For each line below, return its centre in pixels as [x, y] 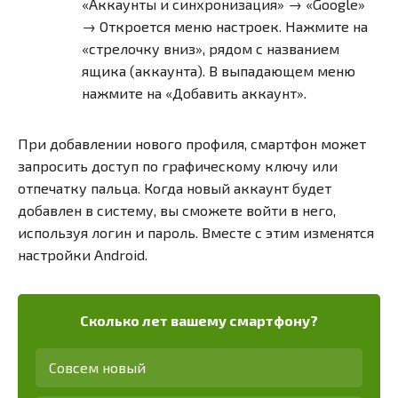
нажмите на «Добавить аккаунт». [194, 93]
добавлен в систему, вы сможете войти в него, [177, 211]
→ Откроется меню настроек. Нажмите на [225, 27]
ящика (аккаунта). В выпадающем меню [219, 71]
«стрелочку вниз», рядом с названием [211, 49]
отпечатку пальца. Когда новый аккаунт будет [175, 188]
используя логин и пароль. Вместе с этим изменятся [196, 233]
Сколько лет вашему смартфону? [199, 320]
